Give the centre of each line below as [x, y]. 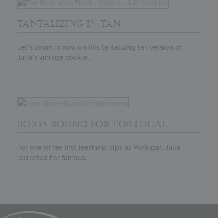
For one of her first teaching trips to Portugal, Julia [99, 147]
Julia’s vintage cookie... [55, 57]
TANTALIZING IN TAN [69, 24]
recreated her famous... [54, 157]
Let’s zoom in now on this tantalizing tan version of [99, 47]
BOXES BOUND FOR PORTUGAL [92, 124]
